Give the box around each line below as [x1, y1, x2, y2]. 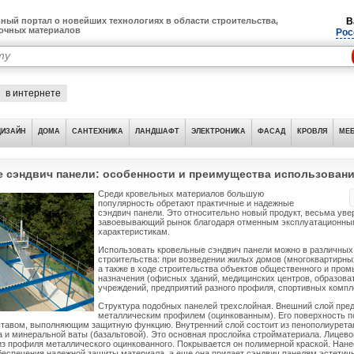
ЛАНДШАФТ [135, 127, 179, 135]
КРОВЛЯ [297, 127, 327, 135]
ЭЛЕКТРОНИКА [191, 127, 246, 135]
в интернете [6, 88, 61, 99]
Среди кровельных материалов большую [98, 189, 264, 198]
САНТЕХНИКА [72, 127, 123, 135]
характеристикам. [98, 227, 170, 236]
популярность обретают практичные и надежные [98, 198, 294, 208]
